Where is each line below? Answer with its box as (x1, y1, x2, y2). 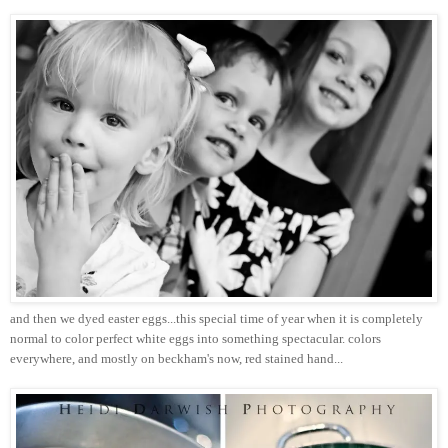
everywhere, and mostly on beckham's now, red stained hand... (10, 351, 343, 367)
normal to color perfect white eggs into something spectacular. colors (10, 331, 381, 347)
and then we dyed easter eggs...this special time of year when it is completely (10, 311, 423, 327)
